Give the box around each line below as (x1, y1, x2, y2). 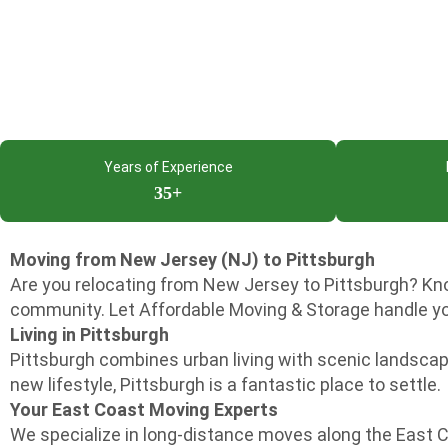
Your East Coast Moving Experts (10, 399, 278, 420)
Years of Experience (103, 159, 233, 175)
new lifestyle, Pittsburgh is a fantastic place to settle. (10, 374, 441, 395)
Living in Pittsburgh (10, 324, 169, 345)
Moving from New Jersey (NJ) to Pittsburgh (10, 249, 375, 270)
